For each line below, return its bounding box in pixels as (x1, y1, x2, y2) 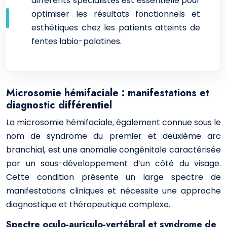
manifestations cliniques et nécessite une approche (6, 185, 221, 197)
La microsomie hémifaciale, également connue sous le (6, 117, 221, 128)
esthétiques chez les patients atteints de (31, 22, 200, 33)
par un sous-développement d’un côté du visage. (6, 158, 221, 169)
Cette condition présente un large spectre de (6, 171, 221, 183)
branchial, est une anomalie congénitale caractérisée (6, 144, 221, 156)
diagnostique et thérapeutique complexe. (6, 199, 170, 210)
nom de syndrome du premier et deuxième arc (6, 130, 221, 142)
